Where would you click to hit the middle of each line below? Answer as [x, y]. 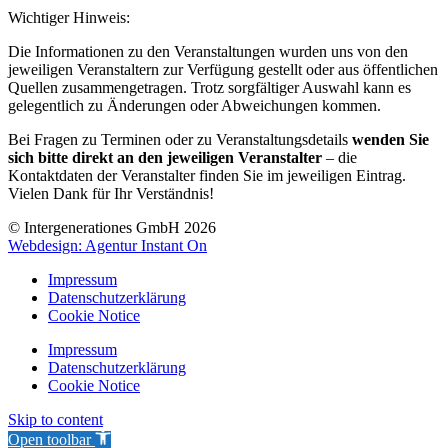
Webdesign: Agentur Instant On [107, 245]
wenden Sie [390, 139]
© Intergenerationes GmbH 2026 [112, 227]
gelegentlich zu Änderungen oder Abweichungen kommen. [194, 105]
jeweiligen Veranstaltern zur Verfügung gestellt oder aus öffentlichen [223, 69]
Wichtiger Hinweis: [69, 17]
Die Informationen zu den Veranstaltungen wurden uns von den [208, 51]
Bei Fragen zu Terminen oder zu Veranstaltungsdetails [180, 139]
